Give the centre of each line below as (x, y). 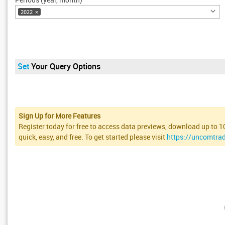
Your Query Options (66, 66)
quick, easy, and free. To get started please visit (93, 137)
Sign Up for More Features (60, 116)
